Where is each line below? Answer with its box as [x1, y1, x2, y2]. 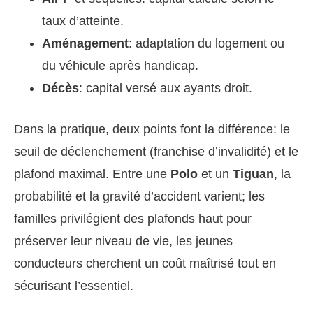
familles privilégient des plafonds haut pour [14, 212, 252, 226]
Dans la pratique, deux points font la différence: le [14, 122, 290, 136]
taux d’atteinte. [42, 14, 124, 28]
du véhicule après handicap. [42, 59, 198, 73]
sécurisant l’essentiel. [14, 279, 133, 293]
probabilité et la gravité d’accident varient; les [14, 189, 265, 203]
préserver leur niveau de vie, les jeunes [14, 234, 233, 248]
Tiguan [233, 167, 274, 181]
